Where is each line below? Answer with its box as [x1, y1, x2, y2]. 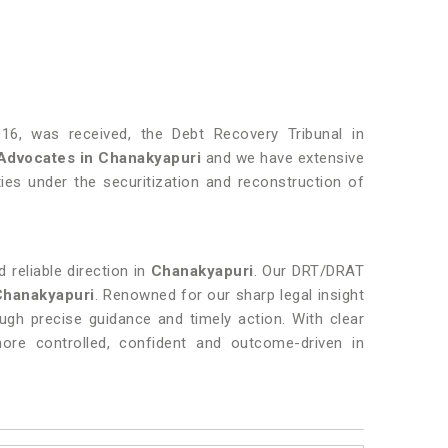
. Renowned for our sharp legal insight [94, 286, 365, 304]
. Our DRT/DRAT [253, 262, 365, 280]
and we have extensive [201, 149, 364, 167]
